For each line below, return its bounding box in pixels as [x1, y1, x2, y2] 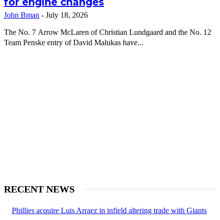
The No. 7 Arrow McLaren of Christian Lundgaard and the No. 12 [4, 28, 211, 37]
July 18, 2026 [46, 11, 88, 20]
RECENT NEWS [4, 184, 75, 195]
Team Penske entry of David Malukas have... [4, 38, 143, 47]
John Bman [4, 11, 39, 20]
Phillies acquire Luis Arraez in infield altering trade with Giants [12, 206, 207, 215]
